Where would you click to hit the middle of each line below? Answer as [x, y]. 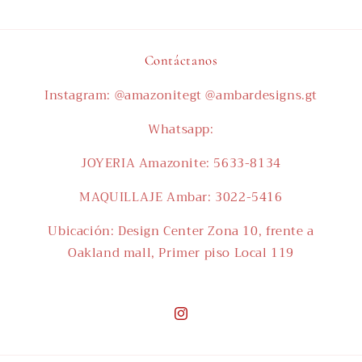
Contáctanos [181, 60]
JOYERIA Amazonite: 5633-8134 [181, 163]
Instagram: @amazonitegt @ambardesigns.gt [181, 95]
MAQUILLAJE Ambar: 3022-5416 [181, 197]
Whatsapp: [181, 129]
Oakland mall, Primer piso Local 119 [181, 253]
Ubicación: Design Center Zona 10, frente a [181, 231]
